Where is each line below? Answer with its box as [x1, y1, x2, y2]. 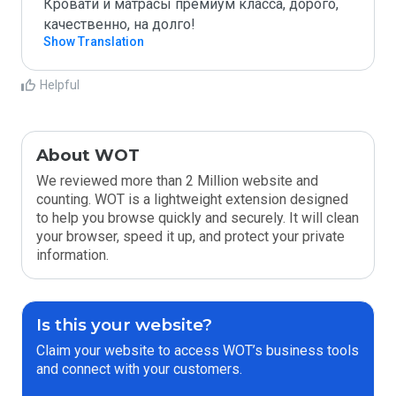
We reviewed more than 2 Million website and [36, 172, 318, 189]
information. [36, 247, 109, 263]
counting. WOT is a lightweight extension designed [36, 191, 348, 208]
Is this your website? [36, 315, 212, 335]
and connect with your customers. [36, 361, 242, 377]
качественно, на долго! [43, 16, 195, 33]
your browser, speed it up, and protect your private [36, 228, 345, 245]
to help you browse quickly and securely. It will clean [36, 209, 359, 226]
